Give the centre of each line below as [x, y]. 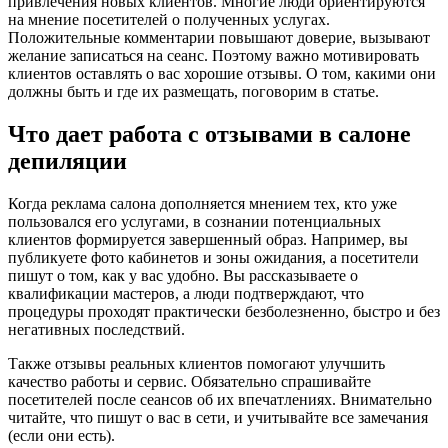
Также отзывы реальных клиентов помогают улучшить [196, 364]
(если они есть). [61, 436]
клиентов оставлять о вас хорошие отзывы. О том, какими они [222, 74]
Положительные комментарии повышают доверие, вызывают [219, 38]
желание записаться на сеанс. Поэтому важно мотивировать [213, 56]
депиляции [67, 161]
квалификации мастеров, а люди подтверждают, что [186, 294]
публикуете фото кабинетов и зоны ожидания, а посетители [213, 258]
